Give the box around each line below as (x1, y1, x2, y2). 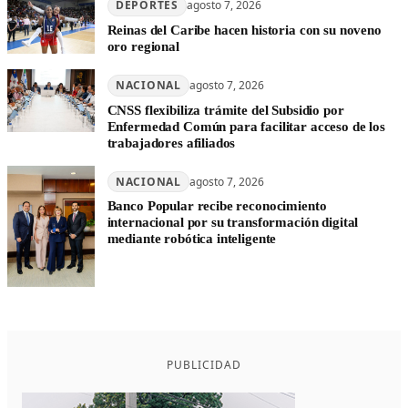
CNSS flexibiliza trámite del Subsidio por (107, 102, 344, 117)
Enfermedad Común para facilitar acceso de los (107, 118, 385, 134)
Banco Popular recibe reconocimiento (107, 199, 327, 214)
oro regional (107, 39, 179, 55)
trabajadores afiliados (107, 135, 236, 150)
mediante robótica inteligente (107, 231, 277, 247)
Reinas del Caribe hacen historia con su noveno (107, 23, 382, 38)
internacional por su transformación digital (107, 215, 359, 230)
